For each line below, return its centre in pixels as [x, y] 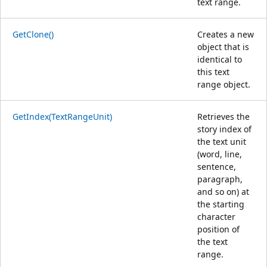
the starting [221, 204]
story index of [224, 129]
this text [213, 72]
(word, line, [220, 154]
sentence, [217, 166]
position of [218, 229]
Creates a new [226, 34]
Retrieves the [223, 116]
